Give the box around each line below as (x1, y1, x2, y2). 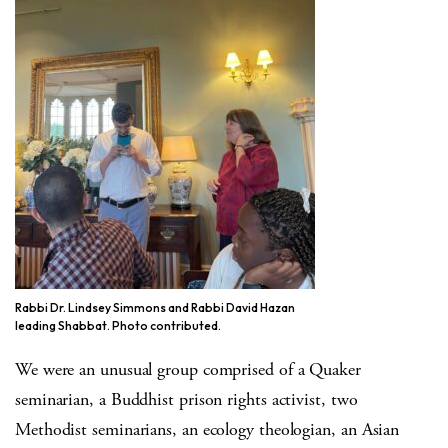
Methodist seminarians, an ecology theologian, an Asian (15, 418, 400, 442)
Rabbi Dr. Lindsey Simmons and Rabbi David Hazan (15, 300, 295, 316)
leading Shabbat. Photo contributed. (15, 318, 221, 334)
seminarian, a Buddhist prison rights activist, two (15, 388, 358, 412)
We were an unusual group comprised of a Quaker (15, 358, 361, 382)
